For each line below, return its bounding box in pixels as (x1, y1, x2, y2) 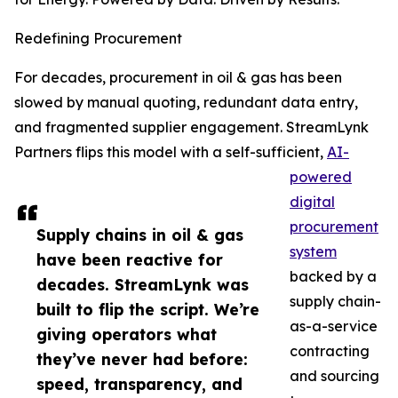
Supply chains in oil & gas (36, 225, 243, 244)
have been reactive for (36, 250, 223, 269)
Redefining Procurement (14, 29, 182, 47)
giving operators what (36, 324, 217, 344)
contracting (290, 342, 370, 360)
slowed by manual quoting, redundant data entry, (14, 93, 358, 111)
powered (290, 168, 352, 186)
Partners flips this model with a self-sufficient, (14, 143, 327, 161)
